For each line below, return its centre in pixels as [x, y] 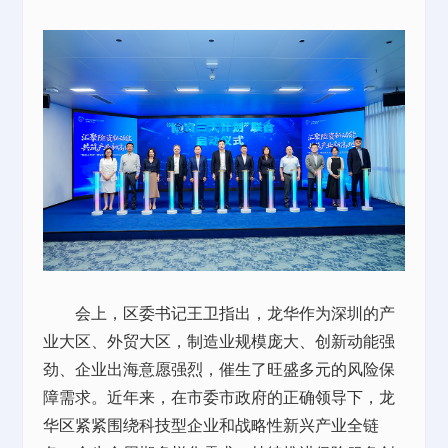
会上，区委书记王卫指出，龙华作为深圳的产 [219, 313]
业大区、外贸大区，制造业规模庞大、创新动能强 [219, 341]
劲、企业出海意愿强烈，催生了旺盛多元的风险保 [219, 369]
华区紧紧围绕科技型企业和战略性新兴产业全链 [211, 425]
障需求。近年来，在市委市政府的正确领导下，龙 [219, 397]
